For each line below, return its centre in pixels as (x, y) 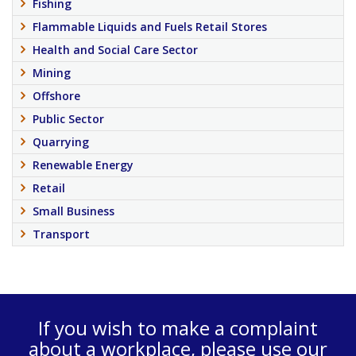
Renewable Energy (83, 165)
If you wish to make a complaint (178, 328)
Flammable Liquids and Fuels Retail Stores (150, 27)
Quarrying (61, 142)
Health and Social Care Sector (115, 50)
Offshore (56, 96)
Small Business (74, 211)
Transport (61, 234)
